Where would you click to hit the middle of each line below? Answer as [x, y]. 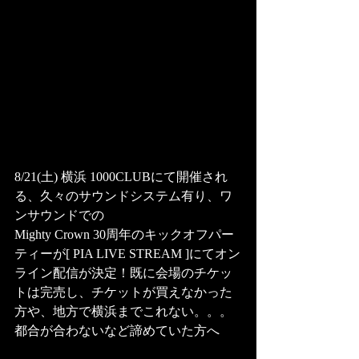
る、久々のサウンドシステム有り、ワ [123, 196]
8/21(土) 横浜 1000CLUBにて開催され [121, 177]
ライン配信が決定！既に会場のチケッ [123, 273]
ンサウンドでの [59, 215]
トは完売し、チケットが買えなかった [123, 292]
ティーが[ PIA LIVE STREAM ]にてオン [127, 254]
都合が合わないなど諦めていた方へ [117, 331]
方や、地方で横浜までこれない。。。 [123, 311]
